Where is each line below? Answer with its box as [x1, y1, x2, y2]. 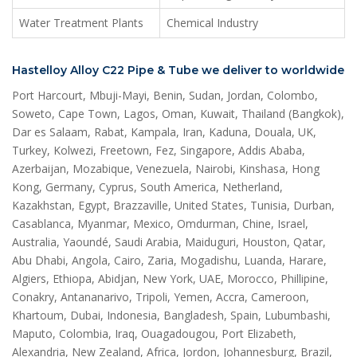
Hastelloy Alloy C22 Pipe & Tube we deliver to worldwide [12, 63, 344, 78]
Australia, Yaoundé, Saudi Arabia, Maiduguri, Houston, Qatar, [12, 234, 326, 250]
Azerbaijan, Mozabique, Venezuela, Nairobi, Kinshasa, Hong [12, 161, 320, 177]
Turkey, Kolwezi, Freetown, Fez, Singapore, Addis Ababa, [12, 143, 305, 159]
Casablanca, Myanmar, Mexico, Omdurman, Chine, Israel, [12, 216, 308, 232]
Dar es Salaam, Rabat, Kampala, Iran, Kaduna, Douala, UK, [12, 124, 316, 140]
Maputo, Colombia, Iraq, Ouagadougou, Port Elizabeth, [12, 326, 296, 342]
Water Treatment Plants [19, 15, 143, 31]
